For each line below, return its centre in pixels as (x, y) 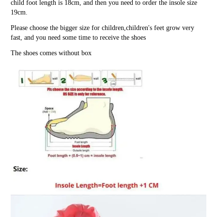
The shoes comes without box (51, 53)
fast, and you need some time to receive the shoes (78, 38)
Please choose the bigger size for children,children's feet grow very (103, 28)
